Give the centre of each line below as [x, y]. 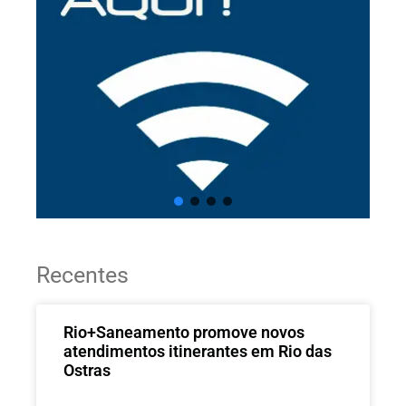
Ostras [87, 370]
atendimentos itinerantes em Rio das [198, 351]
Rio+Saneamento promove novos [184, 332]
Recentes [82, 275]
